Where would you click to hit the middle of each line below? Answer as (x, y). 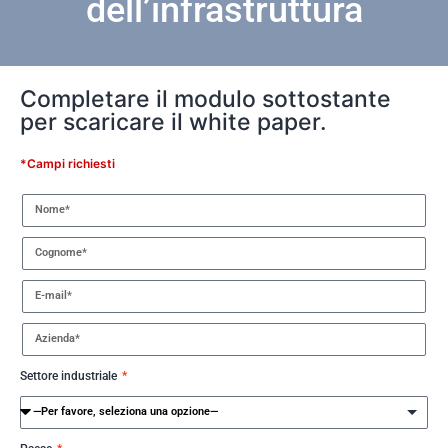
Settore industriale (70, 375)
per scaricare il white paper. (173, 121)
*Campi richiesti (67, 163)
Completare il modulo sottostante (205, 98)
